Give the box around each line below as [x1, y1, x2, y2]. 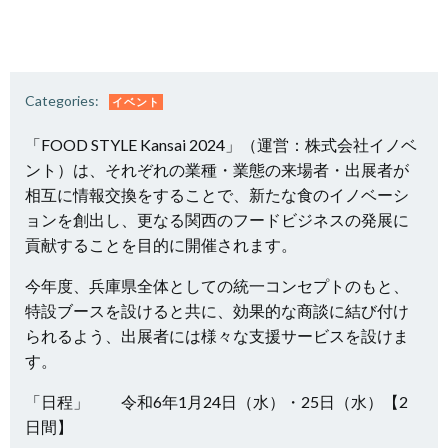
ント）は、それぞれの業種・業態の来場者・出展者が [25, 160, 409, 179]
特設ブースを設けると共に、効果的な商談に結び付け [25, 301, 409, 320]
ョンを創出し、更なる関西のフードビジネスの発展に [25, 210, 409, 229]
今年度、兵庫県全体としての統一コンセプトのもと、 [25, 276, 409, 295]
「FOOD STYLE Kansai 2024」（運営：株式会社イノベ [25, 135, 417, 154]
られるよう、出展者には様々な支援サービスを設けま [25, 326, 409, 345]
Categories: [25, 92, 99, 109]
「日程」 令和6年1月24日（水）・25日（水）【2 [25, 392, 408, 411]
